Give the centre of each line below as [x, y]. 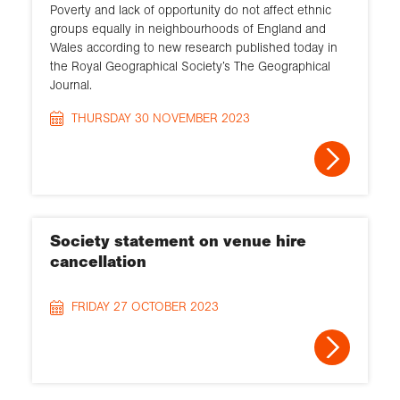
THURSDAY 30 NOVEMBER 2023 [161, 118]
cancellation [98, 262]
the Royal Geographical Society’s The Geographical [190, 66]
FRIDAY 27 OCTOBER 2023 [145, 307]
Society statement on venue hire [178, 242]
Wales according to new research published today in [194, 47]
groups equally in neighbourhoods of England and [188, 28]
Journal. [71, 84]
